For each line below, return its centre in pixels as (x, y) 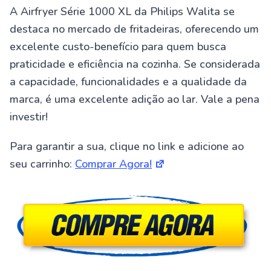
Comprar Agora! (113, 164)
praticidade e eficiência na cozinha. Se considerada (135, 64)
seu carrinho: (42, 164)
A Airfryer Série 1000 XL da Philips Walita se (122, 12)
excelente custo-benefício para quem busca (118, 47)
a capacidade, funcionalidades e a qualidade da (128, 82)
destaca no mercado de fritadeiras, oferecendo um (134, 29)
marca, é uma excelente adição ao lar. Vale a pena (135, 100)
